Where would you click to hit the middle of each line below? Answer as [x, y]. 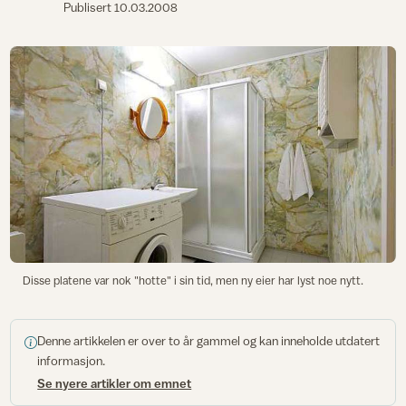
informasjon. [72, 361]
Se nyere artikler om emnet [115, 384]
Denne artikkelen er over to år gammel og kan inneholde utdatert [209, 341]
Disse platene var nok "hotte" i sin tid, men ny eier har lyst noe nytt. [193, 281]
